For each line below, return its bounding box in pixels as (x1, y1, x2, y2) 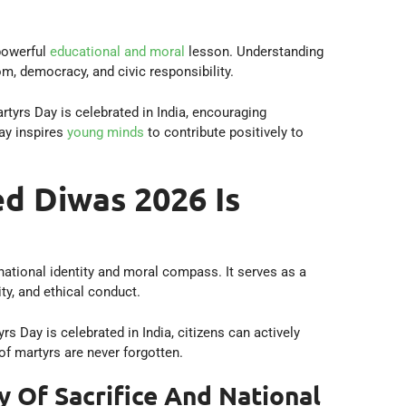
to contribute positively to (144, 123, 304, 140)
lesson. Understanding (185, 43, 324, 61)
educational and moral (50, 43, 185, 61)
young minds (67, 123, 144, 140)
